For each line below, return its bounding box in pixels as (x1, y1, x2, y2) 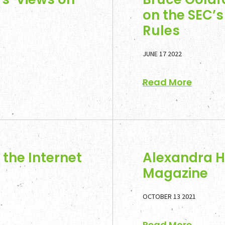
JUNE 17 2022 (143, 49, 182, 58)
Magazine (143, 164, 208, 182)
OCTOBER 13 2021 (143, 192, 196, 201)
